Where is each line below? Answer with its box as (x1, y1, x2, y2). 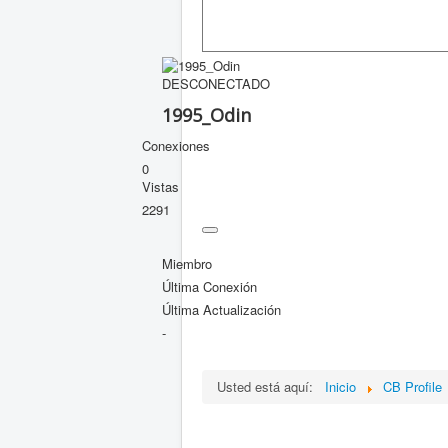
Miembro (162, 254, 212, 274)
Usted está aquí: (217, 377, 321, 397)
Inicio (325, 377, 356, 397)
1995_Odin (162, 103, 251, 128)
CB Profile (383, 377, 442, 397)
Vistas (142, 177, 179, 197)
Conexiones (142, 136, 210, 156)
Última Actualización (162, 300, 281, 320)
